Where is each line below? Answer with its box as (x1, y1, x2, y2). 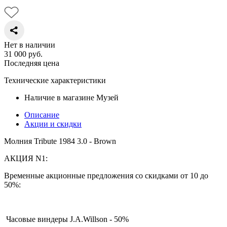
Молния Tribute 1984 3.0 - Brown (4, 136, 116, 145)
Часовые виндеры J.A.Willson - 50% (4, 214, 131, 223)
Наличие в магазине (24, 93, 94, 102)
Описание (24, 110, 59, 119)
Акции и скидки (24, 119, 82, 128)
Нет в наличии (4, 40, 55, 49)
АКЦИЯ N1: (4, 154, 48, 163)
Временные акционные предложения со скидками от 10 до (4, 171, 208, 180)
